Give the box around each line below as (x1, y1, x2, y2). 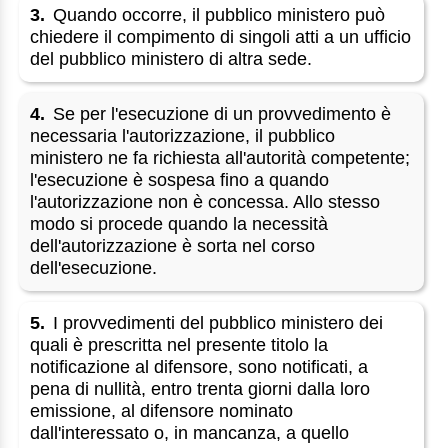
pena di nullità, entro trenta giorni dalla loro (30, 378, 371, 399)
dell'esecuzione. (30, 257, 158, 278)
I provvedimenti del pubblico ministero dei (53, 312, 384, 333)
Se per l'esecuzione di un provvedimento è (53, 103, 392, 124)
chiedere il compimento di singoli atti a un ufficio (30, 27, 412, 48)
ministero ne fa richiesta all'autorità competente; (30, 147, 411, 168)
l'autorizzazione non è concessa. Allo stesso (30, 191, 381, 212)
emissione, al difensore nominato (30, 400, 294, 421)
